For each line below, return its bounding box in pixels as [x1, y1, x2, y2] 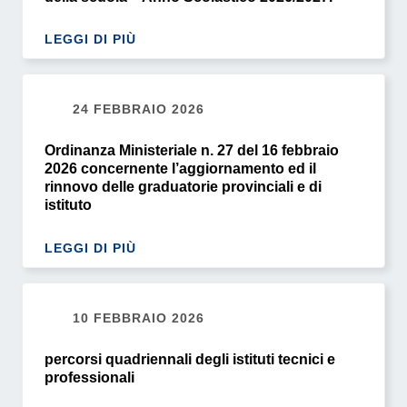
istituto [45, 197, 92, 213]
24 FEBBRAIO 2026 [68, 102, 204, 117]
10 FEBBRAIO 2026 [68, 311, 204, 326]
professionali [45, 370, 134, 386]
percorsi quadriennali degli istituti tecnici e [45, 352, 335, 368]
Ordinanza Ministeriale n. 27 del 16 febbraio [45, 143, 339, 159]
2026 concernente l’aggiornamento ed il [45, 161, 316, 177]
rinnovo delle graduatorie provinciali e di [45, 179, 322, 195]
